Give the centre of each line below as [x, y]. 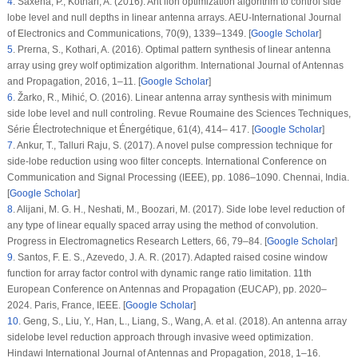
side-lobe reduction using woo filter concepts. [106, 161]
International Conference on [266, 161]
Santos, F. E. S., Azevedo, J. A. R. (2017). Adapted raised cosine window [171, 257]
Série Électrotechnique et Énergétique [89, 129]
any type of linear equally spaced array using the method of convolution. [162, 225]
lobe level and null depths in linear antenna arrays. [117, 17]
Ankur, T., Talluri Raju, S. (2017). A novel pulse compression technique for [173, 145]
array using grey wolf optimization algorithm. [103, 65]
